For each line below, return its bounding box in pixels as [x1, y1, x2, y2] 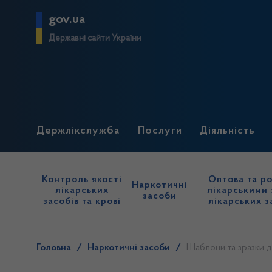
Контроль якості [42, 175, 123, 185]
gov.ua [49, 13, 85, 27]
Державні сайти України [49, 34, 141, 43]
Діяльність [200, 126, 256, 137]
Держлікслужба [36, 126, 120, 137]
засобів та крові [43, 197, 121, 206]
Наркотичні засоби [87, 243, 170, 253]
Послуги [137, 126, 182, 137]
